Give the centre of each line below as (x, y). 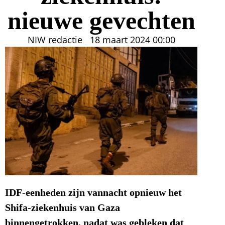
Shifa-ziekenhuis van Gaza (63, 207)
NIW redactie (55, 40)
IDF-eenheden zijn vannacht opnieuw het (93, 192)
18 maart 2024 (120, 40)
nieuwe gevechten (101, 21)
